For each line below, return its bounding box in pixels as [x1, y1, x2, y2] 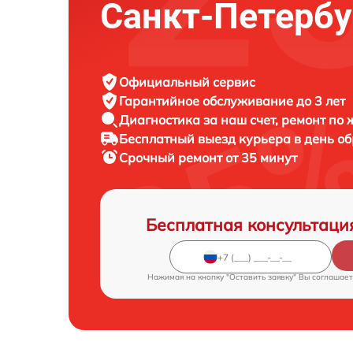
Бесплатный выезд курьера [119, 131, 294, 147]
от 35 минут [225, 150, 297, 166]
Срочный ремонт [119, 150, 225, 166]
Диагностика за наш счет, [119, 112, 281, 128]
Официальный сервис [119, 74, 255, 91]
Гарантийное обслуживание [119, 93, 296, 110]
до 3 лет [296, 93, 345, 110]
